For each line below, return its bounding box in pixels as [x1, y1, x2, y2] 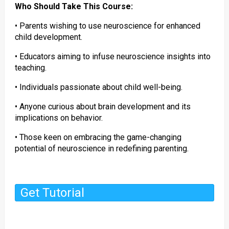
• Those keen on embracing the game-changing [14, 132, 181, 142]
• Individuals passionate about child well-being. [14, 82, 182, 92]
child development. [14, 32, 82, 42]
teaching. [14, 63, 47, 73]
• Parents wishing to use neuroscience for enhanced [14, 21, 200, 31]
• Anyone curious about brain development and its [14, 102, 191, 111]
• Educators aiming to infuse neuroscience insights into [14, 52, 211, 61]
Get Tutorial [20, 186, 84, 200]
